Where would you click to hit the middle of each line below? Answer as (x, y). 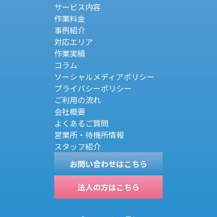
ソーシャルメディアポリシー (104, 77)
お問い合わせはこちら (108, 164)
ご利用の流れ (77, 100)
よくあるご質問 (81, 123)
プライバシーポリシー (93, 88)
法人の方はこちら (108, 187)
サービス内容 (77, 7)
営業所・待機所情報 (89, 135)
